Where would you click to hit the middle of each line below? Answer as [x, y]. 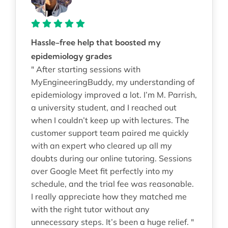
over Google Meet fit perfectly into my [102, 171]
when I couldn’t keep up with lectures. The [110, 120]
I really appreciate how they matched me [109, 196]
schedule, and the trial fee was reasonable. [112, 183]
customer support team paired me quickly [110, 133]
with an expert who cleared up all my [101, 145]
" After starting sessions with [85, 69]
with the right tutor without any [90, 209]
